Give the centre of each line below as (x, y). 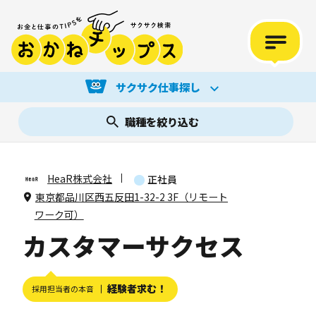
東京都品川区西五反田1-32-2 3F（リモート (132, 197)
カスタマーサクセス (134, 246)
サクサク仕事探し (158, 86)
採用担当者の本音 (63, 289)
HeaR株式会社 (80, 179)
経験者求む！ (136, 289)
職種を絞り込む (162, 121)
